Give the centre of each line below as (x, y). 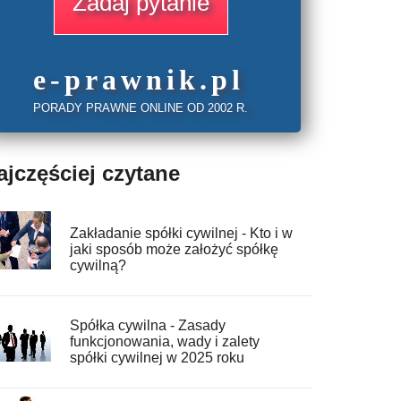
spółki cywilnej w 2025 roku (157, 358)
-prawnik (125, 80)
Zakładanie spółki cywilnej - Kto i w (181, 234)
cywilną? (98, 266)
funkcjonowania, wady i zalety (164, 342)
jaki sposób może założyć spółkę (174, 250)
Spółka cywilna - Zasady (147, 326)
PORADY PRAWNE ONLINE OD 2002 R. (141, 108)
